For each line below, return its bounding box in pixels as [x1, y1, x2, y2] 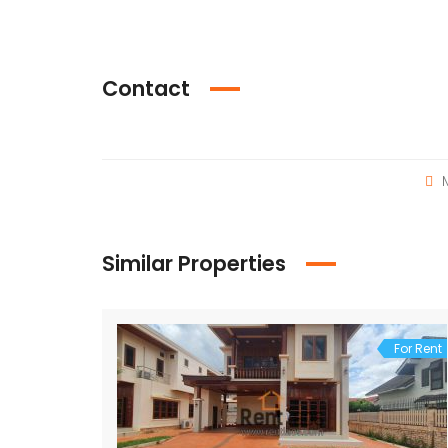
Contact [102, 73, 190, 103]
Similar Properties [102, 248, 286, 278]
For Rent [394, 339, 442, 357]
